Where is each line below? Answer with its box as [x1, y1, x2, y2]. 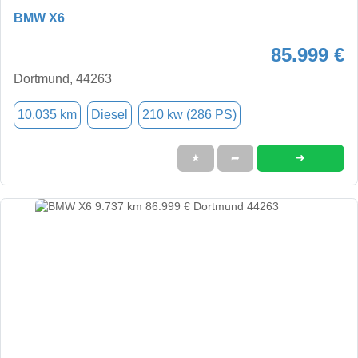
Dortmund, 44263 [14, 71, 112, 86]
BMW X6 [14, 10, 65, 25]
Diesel [91, 107, 128, 121]
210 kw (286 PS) [142, 107, 237, 121]
